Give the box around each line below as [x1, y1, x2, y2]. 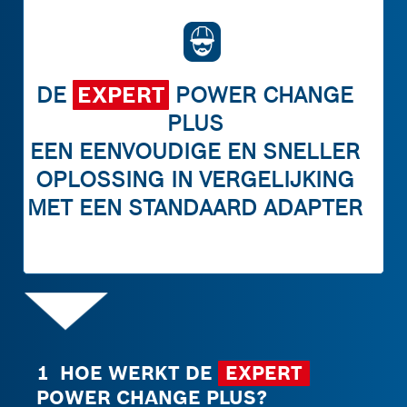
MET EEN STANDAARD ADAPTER [27, 194, 363, 223]
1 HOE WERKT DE [37, 362, 219, 386]
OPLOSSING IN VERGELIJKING [35, 165, 355, 194]
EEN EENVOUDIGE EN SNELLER [30, 137, 361, 166]
